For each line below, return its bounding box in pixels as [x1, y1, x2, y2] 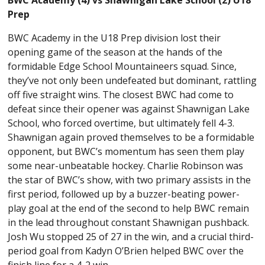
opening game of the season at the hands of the [8, 45, 223, 59]
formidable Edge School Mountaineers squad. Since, [8, 59, 237, 73]
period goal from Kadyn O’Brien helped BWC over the [8, 244, 244, 257]
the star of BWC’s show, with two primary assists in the [8, 173, 251, 186]
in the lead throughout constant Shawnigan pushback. [8, 215, 250, 229]
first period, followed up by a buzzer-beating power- [8, 187, 240, 201]
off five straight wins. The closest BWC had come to [8, 88, 234, 101]
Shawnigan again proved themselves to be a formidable [8, 130, 255, 144]
